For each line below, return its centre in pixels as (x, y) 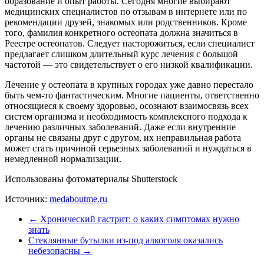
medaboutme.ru (78, 199)
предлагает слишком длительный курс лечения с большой (121, 54)
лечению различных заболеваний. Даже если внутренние (120, 127)
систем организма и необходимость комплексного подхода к (126, 116)
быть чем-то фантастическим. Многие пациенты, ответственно (132, 95)
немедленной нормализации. (63, 159)
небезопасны (55, 250)
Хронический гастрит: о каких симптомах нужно (138, 219)
